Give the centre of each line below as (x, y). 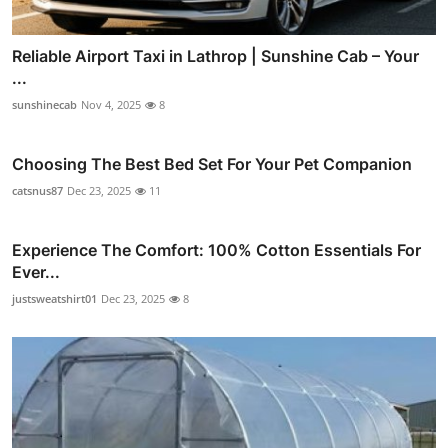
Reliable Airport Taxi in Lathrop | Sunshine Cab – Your (215, 55)
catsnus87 (37, 190)
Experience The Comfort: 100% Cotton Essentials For (216, 249)
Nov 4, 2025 (111, 104)
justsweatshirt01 (54, 298)
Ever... (36, 271)
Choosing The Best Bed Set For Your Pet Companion (212, 163)
